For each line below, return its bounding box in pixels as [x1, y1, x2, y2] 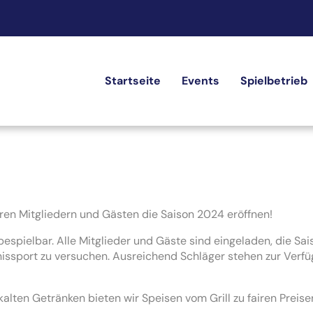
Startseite [105, 73, 161, 88]
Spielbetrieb [240, 73, 307, 88]
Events [182, 73, 219, 88]
